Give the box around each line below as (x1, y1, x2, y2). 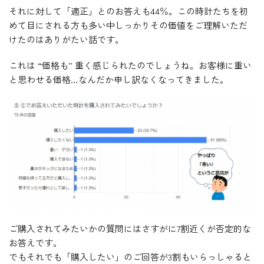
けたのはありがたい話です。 (9, 33, 124, 45)
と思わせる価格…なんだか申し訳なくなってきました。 (9, 73, 229, 85)
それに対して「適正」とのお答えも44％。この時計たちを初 (9, 5, 248, 17)
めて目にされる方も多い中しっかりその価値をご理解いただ (9, 19, 247, 31)
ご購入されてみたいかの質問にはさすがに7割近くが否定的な (9, 222, 251, 235)
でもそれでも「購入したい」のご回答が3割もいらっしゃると (9, 250, 252, 263)
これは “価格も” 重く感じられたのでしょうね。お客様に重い (9, 59, 252, 71)
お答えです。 (9, 236, 62, 249)
